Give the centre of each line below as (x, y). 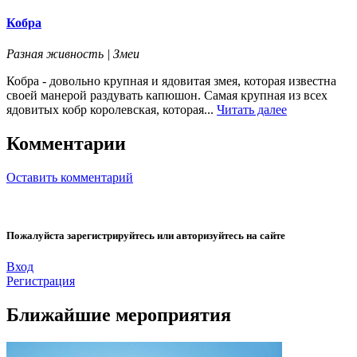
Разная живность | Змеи (73, 54)
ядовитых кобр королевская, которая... (112, 110)
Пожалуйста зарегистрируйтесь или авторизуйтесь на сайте (146, 236)
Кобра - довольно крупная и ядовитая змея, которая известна (171, 81)
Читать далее (252, 110)
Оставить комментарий (70, 178)
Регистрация (41, 281)
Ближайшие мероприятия (119, 315)
